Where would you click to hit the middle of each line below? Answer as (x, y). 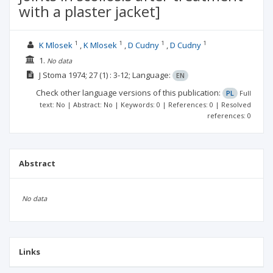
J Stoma (52, 75)
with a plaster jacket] (90, 11)
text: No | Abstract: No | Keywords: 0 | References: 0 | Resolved (145, 105)
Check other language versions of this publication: (129, 93)
